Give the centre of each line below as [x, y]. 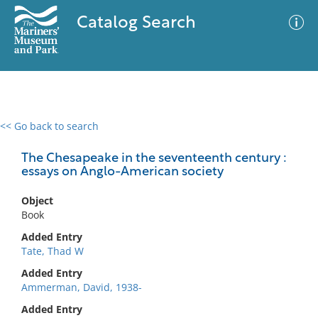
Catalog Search [136, 23]
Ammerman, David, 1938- [82, 287]
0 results [31, 135]
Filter [286, 139]
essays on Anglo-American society [122, 172]
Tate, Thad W [53, 251]
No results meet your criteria [157, 213]
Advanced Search [210, 138]
